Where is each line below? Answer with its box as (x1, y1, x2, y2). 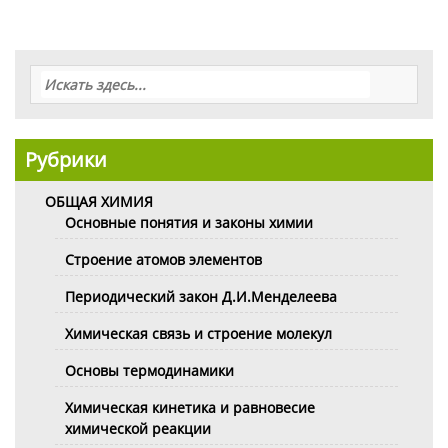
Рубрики (25, 145, 107, 173)
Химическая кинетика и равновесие (65, 397, 315, 417)
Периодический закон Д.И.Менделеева (65, 286, 337, 306)
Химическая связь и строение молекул (65, 323, 332, 343)
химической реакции (65, 418, 211, 438)
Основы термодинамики (65, 360, 234, 380)
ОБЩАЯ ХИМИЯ (45, 191, 153, 211)
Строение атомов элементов (65, 249, 262, 269)
